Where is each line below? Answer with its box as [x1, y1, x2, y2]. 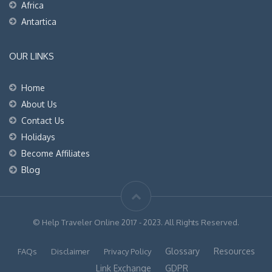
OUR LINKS [9, 50, 54, 62]
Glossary [165, 245, 200, 256]
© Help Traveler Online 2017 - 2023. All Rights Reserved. [33, 217, 239, 227]
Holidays [21, 131, 55, 142]
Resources [213, 245, 255, 256]
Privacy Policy [103, 246, 151, 256]
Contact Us [21, 115, 64, 126]
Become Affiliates [21, 148, 90, 158]
